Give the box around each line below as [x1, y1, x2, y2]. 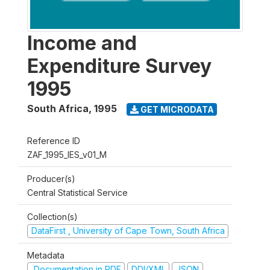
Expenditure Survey [27, 54, 212, 78]
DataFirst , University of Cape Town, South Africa [31, 225, 225, 236]
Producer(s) [27, 174, 75, 184]
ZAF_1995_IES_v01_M [27, 149, 107, 160]
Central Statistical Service [27, 187, 128, 198]
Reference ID [27, 136, 80, 146]
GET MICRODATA [138, 104, 214, 115]
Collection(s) [27, 212, 78, 222]
